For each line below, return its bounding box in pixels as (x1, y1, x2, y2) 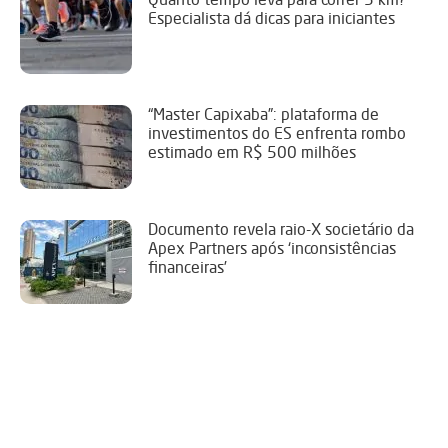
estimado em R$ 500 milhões (148, 142, 356, 163)
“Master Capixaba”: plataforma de (148, 104, 379, 125)
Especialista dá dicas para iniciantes (148, 8, 395, 29)
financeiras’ (148, 257, 227, 278)
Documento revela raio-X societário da (148, 219, 414, 240)
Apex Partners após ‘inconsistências (148, 238, 396, 259)
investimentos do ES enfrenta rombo (148, 123, 406, 144)
